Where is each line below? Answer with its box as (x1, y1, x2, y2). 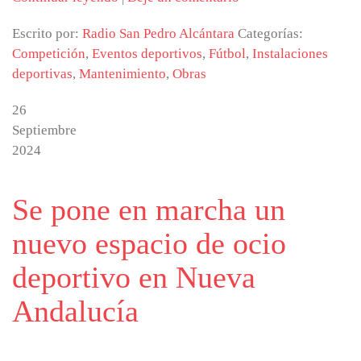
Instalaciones (252, 46, 328, 61)
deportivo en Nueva (12, 260, 255, 294)
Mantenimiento (79, 66, 166, 81)
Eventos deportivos (92, 46, 202, 61)
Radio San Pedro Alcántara (82, 26, 234, 41)
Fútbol (209, 46, 246, 61)
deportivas (12, 66, 73, 81)
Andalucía (12, 294, 139, 328)
